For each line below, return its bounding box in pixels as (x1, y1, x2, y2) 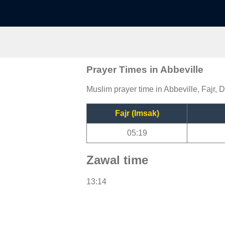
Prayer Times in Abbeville (86, 64, 203, 75)
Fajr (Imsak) (115, 108, 159, 118)
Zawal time (86, 153, 148, 167)
